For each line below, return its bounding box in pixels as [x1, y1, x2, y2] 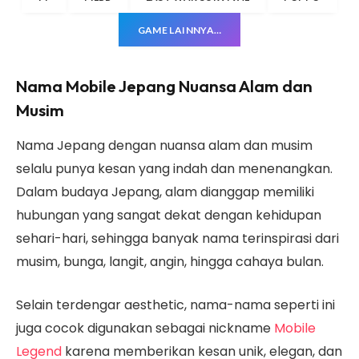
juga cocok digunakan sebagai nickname [16, 318, 274, 337]
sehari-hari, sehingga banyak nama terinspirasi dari [16, 229, 339, 248]
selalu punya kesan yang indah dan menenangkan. [16, 159, 333, 179]
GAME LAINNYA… [137, 23, 222, 36]
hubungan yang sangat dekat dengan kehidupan [16, 206, 321, 225]
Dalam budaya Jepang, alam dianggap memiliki [16, 183, 314, 202]
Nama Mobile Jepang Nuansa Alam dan [16, 75, 313, 96]
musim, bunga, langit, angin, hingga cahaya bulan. [16, 252, 324, 272]
